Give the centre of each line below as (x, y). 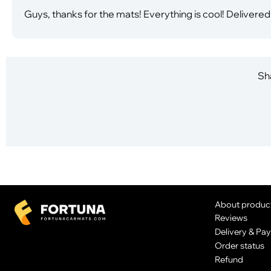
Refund (229, 259)
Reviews (231, 218)
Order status (239, 245)
